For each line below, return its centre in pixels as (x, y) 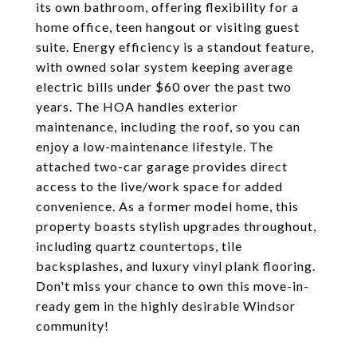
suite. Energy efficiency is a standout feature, (175, 47)
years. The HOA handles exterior (137, 106)
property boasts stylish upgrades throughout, (176, 226)
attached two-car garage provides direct (162, 166)
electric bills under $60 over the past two (164, 86)
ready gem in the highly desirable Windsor (166, 306)
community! (73, 326)
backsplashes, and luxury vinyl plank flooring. (176, 266)
